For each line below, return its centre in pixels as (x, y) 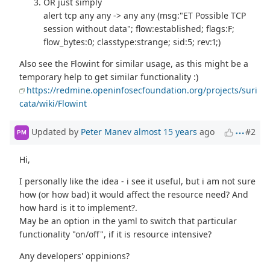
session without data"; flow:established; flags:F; (139, 28)
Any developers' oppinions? (75, 256)
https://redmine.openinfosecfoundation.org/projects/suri (142, 90)
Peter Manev (106, 131)
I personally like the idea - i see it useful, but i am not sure (138, 181)
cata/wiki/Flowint (53, 103)
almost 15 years (165, 131)
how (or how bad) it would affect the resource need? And (134, 194)
